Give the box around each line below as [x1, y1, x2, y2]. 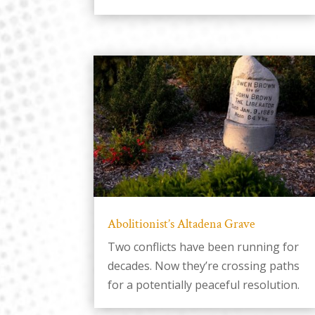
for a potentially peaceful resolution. [108, 277, 300, 292]
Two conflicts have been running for [108, 239, 300, 255]
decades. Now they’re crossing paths [108, 258, 300, 274]
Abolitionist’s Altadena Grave [108, 216, 256, 232]
